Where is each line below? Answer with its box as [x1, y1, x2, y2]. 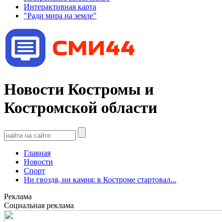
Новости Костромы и [4, 80, 154, 98]
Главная [24, 149, 51, 158]
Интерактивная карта [24, 2, 96, 11]
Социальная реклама [4, 201, 74, 210]
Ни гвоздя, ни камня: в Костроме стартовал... [24, 175, 176, 184]
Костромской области [4, 98, 157, 116]
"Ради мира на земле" [24, 11, 97, 20]
